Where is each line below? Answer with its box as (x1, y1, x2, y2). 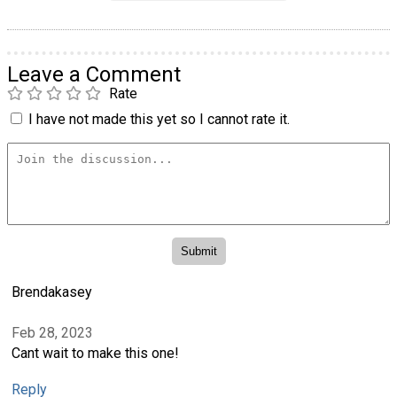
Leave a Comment (7, 62, 181, 88)
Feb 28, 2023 (12, 324, 93, 342)
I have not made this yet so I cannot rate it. (28, 111, 290, 128)
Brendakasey (12, 283, 92, 300)
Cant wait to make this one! (12, 345, 179, 362)
